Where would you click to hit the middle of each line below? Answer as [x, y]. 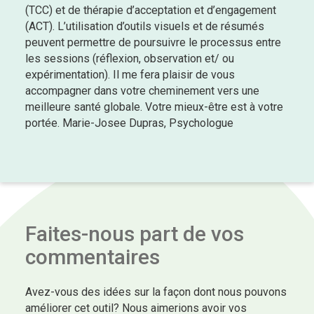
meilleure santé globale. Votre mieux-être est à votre [154, 107]
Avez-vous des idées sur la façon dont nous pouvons [156, 292]
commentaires [93, 257]
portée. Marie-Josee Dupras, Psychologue [129, 123]
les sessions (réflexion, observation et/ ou [130, 59]
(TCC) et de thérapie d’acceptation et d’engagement [151, 11]
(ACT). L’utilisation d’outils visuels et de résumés [145, 27]
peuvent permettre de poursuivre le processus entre [153, 43]
